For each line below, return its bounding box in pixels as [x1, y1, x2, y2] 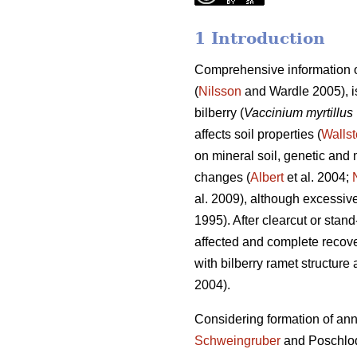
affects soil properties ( [194, 127, 321, 142]
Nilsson [198, 84, 241, 99]
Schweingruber [194, 334, 280, 348]
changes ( [194, 171, 250, 185]
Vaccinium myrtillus [244, 106, 353, 120]
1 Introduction [194, 29, 325, 49]
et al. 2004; [284, 171, 352, 185]
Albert [250, 171, 284, 185]
